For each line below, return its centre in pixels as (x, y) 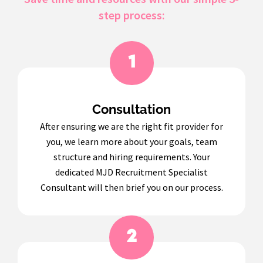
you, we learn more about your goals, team (131, 141)
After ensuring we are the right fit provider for (131, 126)
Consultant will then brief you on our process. (131, 187)
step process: (131, 15)
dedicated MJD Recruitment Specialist (131, 172)
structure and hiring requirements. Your (131, 156)
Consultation (131, 109)
